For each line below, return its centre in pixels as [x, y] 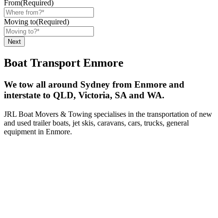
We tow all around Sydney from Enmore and [94, 85]
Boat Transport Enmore [64, 63]
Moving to [20, 22]
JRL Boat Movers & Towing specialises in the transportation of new [108, 114]
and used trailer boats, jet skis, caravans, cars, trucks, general [96, 123]
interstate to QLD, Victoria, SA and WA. [84, 95]
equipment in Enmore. [38, 131]
